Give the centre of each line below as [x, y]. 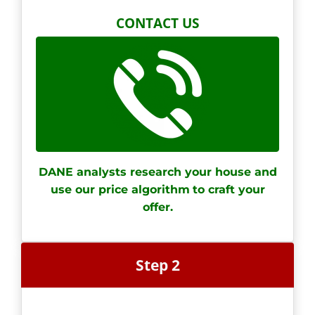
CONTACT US [157, 22]
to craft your [229, 189]
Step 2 [157, 265]
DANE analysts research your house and [157, 172]
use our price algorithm [120, 189]
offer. [157, 207]
